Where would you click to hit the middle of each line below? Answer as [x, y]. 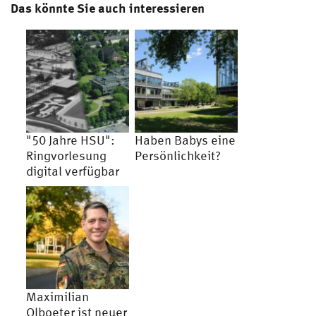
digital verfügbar [73, 171]
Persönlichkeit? [178, 156]
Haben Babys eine [185, 140]
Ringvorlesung [66, 156]
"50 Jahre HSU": [71, 140]
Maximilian [57, 297]
